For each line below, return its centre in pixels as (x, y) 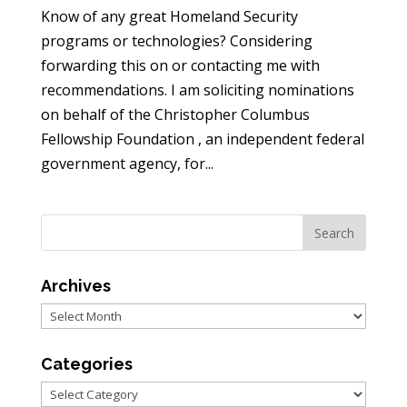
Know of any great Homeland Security (169, 16)
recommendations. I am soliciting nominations (197, 90)
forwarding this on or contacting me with (180, 65)
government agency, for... (127, 164)
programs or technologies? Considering (176, 41)
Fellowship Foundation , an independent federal (202, 139)
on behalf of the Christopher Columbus (175, 114)
